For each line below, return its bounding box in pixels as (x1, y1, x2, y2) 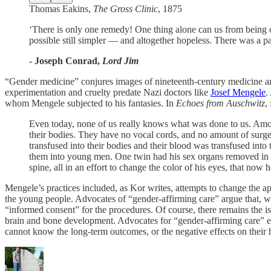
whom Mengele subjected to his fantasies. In (5, 97, 176, 108)
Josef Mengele (211, 87, 266, 97)
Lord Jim (102, 55, 139, 66)
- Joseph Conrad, (29, 55, 102, 66)
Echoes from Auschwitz (176, 97, 265, 108)
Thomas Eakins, (29, 3, 93, 14)
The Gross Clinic (93, 3, 158, 14)
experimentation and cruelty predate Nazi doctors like (5, 87, 211, 97)
